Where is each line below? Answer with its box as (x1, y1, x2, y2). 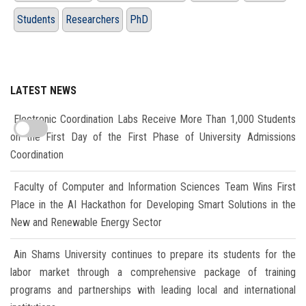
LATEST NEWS (10, 83, 76, 97)
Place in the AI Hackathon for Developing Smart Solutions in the (10, 197, 296, 211)
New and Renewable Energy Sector (10, 215, 162, 229)
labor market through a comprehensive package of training (10, 265, 296, 279)
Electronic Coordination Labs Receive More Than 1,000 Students (14, 112, 296, 126)
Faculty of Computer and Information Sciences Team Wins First (14, 180, 296, 193)
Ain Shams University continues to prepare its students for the (14, 247, 296, 261)
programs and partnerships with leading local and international (10, 283, 296, 296)
